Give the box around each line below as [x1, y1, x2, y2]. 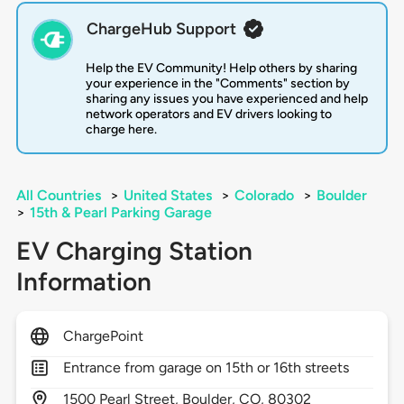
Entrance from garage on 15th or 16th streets [62, 359, 350, 377]
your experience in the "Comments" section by [85, 76, 350, 92]
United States [123, 187, 212, 205]
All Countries [15, 187, 101, 205]
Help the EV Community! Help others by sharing [85, 60, 357, 77]
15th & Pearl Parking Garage [29, 204, 212, 222]
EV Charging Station [15, 235, 252, 267]
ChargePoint [62, 327, 144, 345]
